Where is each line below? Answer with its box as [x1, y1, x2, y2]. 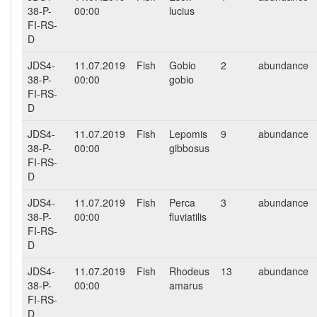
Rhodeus [169, 263, 209, 278]
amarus [169, 277, 203, 292]
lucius [169, 3, 195, 18]
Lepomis [169, 126, 207, 141]
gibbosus [169, 140, 209, 155]
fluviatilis [169, 209, 207, 224]
